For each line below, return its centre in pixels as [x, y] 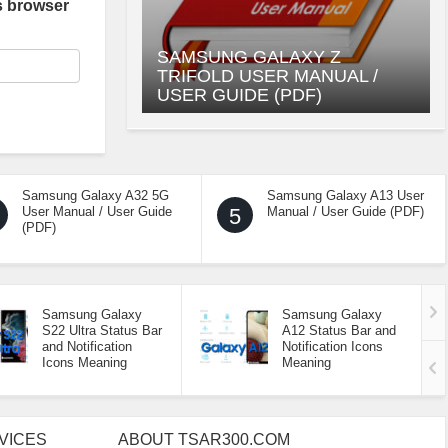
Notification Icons [332, 347]
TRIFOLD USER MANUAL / [267, 76]
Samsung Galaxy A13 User [345, 196]
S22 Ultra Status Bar [102, 331]
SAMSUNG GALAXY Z [249, 57]
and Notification [87, 347]
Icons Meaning [84, 363]
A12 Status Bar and [339, 331]
